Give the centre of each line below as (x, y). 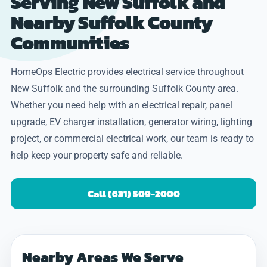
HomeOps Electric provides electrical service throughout (127, 72)
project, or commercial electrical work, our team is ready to (132, 138)
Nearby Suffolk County (112, 22)
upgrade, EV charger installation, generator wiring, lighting (131, 122)
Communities (70, 43)
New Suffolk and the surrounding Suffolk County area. (125, 88)
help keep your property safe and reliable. (97, 155)
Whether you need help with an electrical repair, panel (122, 105)
